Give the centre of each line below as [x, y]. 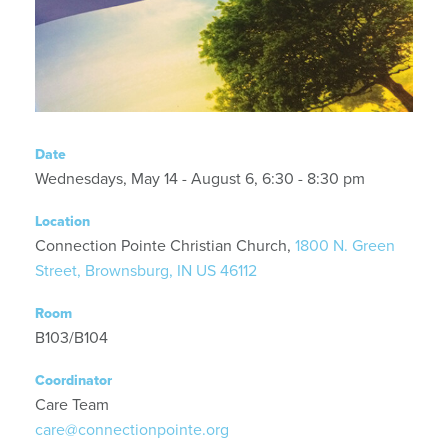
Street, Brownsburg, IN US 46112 [146, 270]
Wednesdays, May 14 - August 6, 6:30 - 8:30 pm [200, 178]
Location [62, 221]
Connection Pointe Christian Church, [165, 245]
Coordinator [73, 380]
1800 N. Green [345, 245]
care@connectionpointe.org [132, 429]
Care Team [74, 404]
